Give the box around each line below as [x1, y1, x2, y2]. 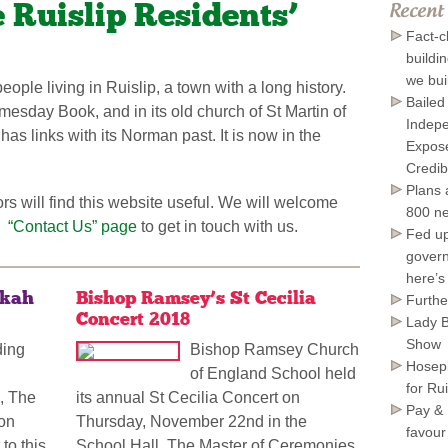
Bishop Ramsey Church [189, 341, 359, 359]
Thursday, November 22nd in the [75, 413, 307, 431]
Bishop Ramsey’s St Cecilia [75, 287, 316, 310]
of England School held [189, 365, 356, 383]
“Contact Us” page [8, 218, 137, 236]
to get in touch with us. [137, 218, 298, 236]
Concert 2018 [75, 308, 190, 331]
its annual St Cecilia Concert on [75, 389, 300, 407]
